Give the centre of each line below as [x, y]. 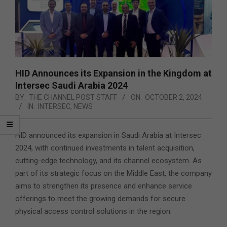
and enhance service [157, 186]
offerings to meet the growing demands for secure [100, 199]
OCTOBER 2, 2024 [174, 98]
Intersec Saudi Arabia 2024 [71, 86]
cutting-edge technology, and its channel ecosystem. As [108, 161]
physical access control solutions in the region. [93, 212]
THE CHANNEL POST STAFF [73, 98]
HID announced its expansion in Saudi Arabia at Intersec [108, 136]
